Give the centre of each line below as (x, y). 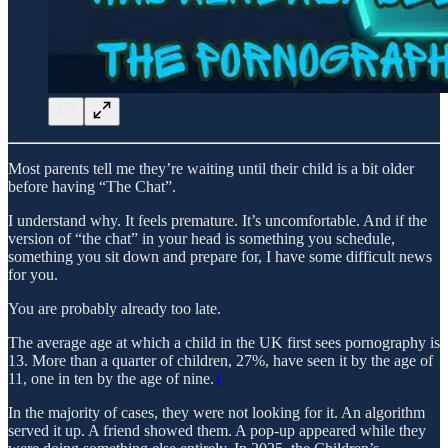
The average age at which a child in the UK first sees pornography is (224, 342)
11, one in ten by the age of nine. (111, 378)
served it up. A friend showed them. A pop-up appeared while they (217, 430)
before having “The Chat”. (92, 186)
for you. (33, 274)
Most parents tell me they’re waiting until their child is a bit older (211, 168)
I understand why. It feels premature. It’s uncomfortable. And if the (217, 220)
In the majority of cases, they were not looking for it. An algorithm (216, 412)
